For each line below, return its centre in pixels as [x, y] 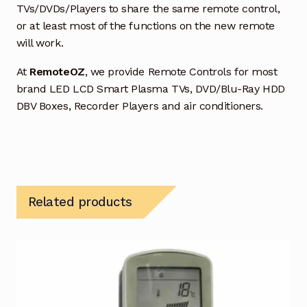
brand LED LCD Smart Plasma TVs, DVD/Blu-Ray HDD [150, 89]
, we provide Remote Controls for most [181, 72]
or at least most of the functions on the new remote [145, 25]
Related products [80, 202]
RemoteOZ [57, 72]
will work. [40, 42]
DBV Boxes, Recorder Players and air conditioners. [139, 106]
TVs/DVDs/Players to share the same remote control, [148, 8]
